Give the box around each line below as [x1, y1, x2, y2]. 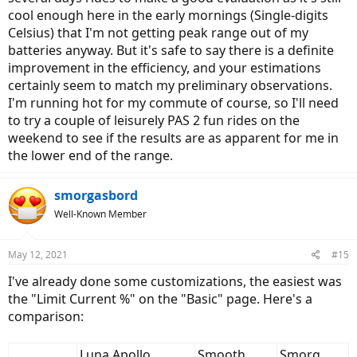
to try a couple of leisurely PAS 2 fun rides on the [8, 112, 300, 130]
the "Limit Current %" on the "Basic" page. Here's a [8, 290, 312, 308]
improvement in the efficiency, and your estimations [8, 59, 321, 77]
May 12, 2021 [8, 248, 68, 262]
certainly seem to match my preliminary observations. [8, 76, 332, 95]
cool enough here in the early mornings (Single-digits [8, 6, 328, 25]
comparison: [8, 308, 84, 326]
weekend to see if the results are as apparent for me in [8, 129, 339, 147]
